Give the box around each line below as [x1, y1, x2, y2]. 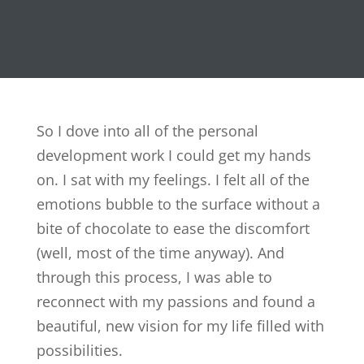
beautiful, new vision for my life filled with [36, 315, 324, 336]
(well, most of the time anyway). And [36, 242, 284, 262]
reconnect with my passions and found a [36, 291, 315, 311]
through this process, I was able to [36, 266, 272, 287]
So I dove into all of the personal [36, 120, 258, 141]
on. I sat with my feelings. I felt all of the [36, 169, 310, 189]
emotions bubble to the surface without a [36, 193, 320, 214]
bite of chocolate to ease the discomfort [36, 218, 310, 238]
